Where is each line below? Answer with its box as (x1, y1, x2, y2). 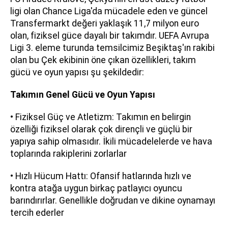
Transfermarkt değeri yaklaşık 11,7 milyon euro (10, 18, 199, 28)
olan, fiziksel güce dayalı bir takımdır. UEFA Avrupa (10, 31, 209, 41)
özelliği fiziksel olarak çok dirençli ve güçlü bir (10, 124, 192, 134)
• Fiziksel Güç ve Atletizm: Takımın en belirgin (10, 112, 191, 122)
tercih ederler (10, 208, 64, 218)
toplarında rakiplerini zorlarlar (10, 149, 127, 159)
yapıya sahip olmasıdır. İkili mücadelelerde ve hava (10, 136, 212, 147)
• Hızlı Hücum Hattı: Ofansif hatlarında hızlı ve (10, 171, 191, 181)
